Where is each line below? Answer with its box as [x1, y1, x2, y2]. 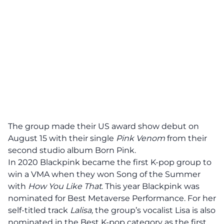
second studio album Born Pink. [8, 145, 136, 155]
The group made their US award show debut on [8, 121, 199, 131]
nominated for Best [8, 193, 88, 203]
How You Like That [28, 181, 101, 191]
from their [165, 133, 207, 143]
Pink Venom [116, 133, 165, 143]
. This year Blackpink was [101, 181, 199, 191]
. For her [184, 193, 216, 203]
